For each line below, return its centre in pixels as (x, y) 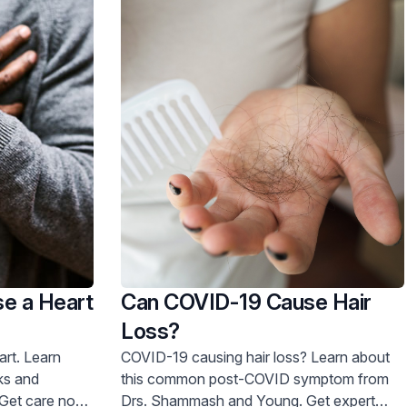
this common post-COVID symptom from (255, 378)
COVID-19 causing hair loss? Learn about (216, 357)
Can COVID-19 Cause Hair (246, 302)
